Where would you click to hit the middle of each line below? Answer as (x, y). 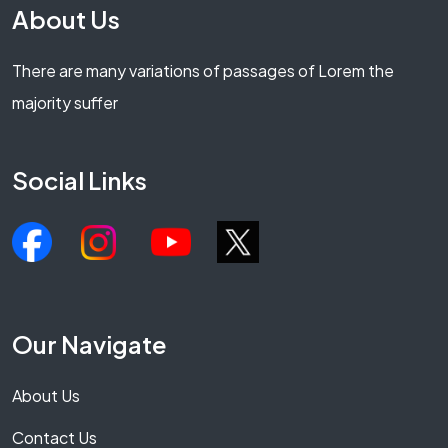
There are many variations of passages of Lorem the (203, 71)
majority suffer (65, 103)
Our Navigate (89, 344)
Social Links (79, 180)
